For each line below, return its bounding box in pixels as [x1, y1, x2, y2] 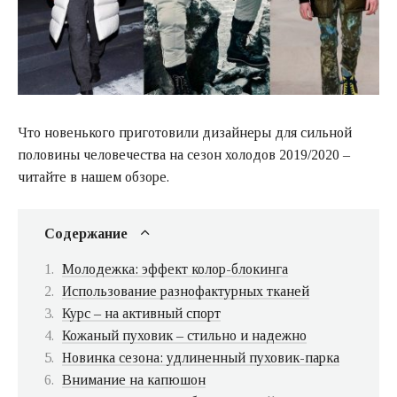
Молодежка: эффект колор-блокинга [62, 261, 288, 276]
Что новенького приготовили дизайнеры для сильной [18, 124, 352, 140]
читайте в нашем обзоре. [18, 168, 169, 184]
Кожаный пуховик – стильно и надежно [62, 327, 307, 343]
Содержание [44, 225, 128, 241]
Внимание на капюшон [62, 371, 206, 387]
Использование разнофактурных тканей [62, 283, 309, 299]
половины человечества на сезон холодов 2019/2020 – [18, 146, 350, 162]
